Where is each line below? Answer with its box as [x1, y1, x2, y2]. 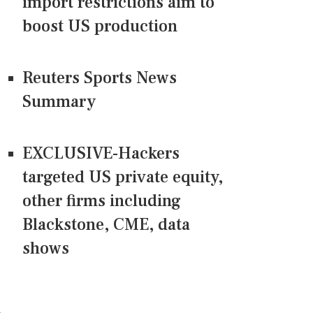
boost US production [22, 15, 177, 38]
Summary [22, 91, 96, 113]
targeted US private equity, [22, 166, 223, 189]
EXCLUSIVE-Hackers [22, 143, 180, 165]
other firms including [22, 190, 181, 212]
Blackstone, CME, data [22, 214, 190, 236]
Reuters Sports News [22, 67, 177, 89]
